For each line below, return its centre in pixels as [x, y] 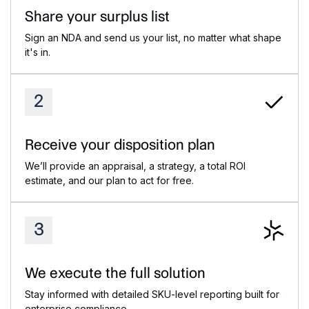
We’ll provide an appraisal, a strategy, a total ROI [135, 166]
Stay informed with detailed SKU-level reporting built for [152, 295]
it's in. [38, 52]
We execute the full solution [115, 273]
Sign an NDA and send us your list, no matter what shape [153, 38]
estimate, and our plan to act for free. [109, 181]
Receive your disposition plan [120, 145]
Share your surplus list [97, 17]
